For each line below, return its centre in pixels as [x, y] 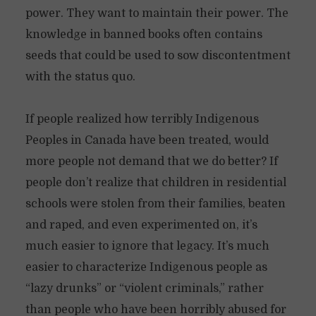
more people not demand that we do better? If [151, 162]
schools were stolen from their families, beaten [155, 204]
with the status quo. [80, 77]
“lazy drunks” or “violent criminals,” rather [144, 288]
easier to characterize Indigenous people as [146, 267]
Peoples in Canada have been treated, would [147, 140]
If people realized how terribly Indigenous [142, 119]
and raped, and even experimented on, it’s [141, 225]
